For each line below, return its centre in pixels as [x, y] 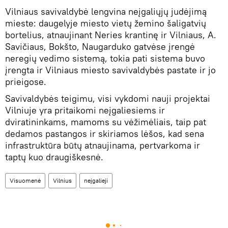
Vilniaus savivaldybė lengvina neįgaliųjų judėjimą [106, 12]
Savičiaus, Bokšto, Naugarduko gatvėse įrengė [100, 47]
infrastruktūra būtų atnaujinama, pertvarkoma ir [103, 146]
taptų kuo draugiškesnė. [54, 157]
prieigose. [26, 82]
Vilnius [62, 181]
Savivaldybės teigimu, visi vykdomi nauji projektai [108, 99]
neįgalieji [96, 181]
